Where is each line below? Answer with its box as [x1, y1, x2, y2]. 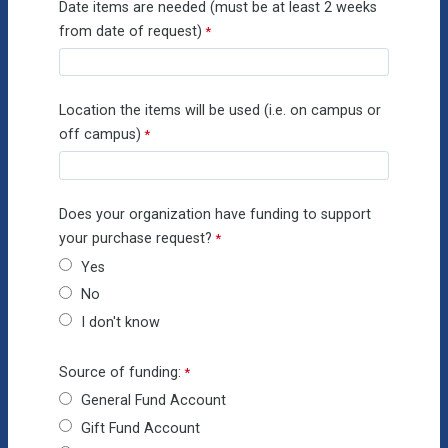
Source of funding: [58, 363, 181, 381]
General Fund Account [81, 392, 227, 410]
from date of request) [58, 22, 202, 40]
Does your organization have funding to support [58, 206, 371, 224]
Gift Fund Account [81, 419, 201, 437]
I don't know [81, 313, 161, 331]
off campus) [58, 126, 141, 144]
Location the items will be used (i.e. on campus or [58, 102, 381, 120]
